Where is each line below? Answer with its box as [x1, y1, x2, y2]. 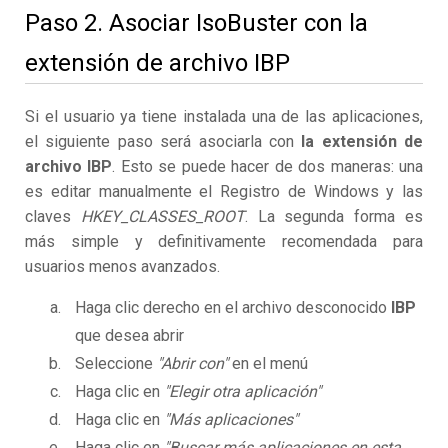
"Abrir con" [157, 354, 228, 374]
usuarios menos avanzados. [25, 257, 220, 277]
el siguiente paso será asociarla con [25, 132, 302, 152]
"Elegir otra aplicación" [164, 382, 321, 402]
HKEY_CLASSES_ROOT [80, 207, 245, 227]
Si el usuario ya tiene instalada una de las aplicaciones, [25, 107, 423, 127]
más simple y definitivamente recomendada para [25, 232, 423, 252]
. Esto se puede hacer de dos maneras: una [112, 157, 424, 177]
